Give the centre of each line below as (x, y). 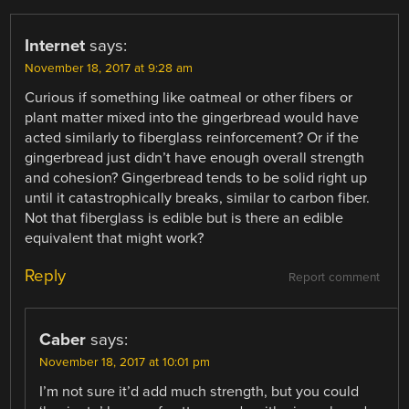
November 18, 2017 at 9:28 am (109, 68)
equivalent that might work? (115, 238)
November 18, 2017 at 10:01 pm (125, 362)
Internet (55, 45)
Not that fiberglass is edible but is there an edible (184, 218)
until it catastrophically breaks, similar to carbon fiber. (198, 198)
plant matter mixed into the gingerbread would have (192, 117)
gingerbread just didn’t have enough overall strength (195, 157)
